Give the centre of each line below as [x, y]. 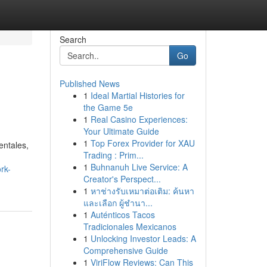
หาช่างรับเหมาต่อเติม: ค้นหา [142, 191]
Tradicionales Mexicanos [130, 226]
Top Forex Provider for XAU [142, 143]
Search [73, 39]
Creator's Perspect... [122, 179]
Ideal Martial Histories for [137, 95]
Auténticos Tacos [122, 215]
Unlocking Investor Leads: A [143, 238]
